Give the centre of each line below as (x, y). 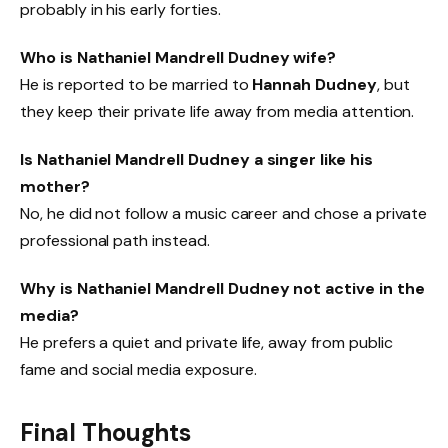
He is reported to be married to (136, 85)
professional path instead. (115, 240)
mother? (55, 186)
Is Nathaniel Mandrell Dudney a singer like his (196, 159)
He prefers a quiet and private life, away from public (206, 342)
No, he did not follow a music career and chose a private (224, 213)
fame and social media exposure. (138, 369)
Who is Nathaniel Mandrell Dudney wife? (178, 58)
